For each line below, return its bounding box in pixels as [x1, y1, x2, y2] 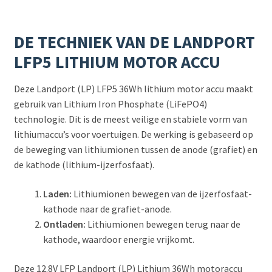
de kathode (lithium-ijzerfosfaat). [13, 158, 154, 171]
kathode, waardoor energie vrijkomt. [42, 233, 194, 246]
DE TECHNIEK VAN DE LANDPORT [13, 31, 255, 53]
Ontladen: [42, 218, 86, 231]
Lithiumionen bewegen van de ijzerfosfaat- [71, 188, 252, 200]
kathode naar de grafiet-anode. [42, 203, 172, 216]
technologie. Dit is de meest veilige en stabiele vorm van [13, 113, 247, 126]
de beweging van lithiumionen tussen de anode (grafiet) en [13, 143, 257, 156]
